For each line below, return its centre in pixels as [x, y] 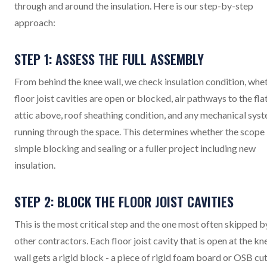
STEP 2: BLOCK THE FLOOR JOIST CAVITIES [124, 201]
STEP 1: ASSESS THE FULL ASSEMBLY [109, 59]
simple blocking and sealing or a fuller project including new [135, 148]
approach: [35, 22]
